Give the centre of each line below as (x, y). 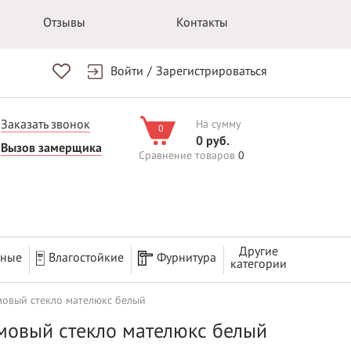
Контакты (202, 23)
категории (258, 264)
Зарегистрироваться (212, 71)
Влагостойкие (86, 258)
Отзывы (65, 23)
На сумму (219, 124)
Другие (258, 251)
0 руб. (213, 141)
